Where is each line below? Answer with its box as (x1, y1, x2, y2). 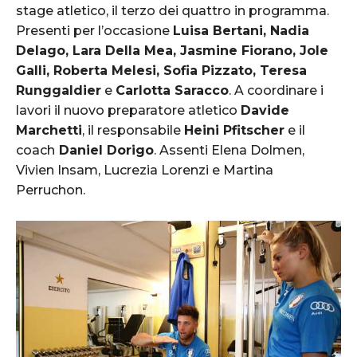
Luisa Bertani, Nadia (173, 22, 309, 38)
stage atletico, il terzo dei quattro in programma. (16, 2, 329, 18)
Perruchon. (16, 182, 85, 198)
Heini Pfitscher (184, 122, 284, 138)
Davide (241, 102, 289, 118)
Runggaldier (16, 82, 101, 98)
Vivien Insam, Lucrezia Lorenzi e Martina (16, 162, 273, 178)
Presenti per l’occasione (16, 22, 173, 38)
